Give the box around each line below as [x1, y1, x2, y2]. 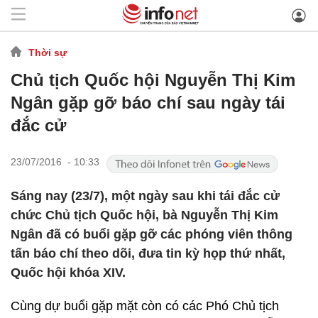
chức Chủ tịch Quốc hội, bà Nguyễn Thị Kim [11, 208, 278, 222]
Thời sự [28, 46, 67, 58]
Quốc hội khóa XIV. [11, 265, 126, 280]
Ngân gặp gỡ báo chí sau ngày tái [11, 93, 285, 112]
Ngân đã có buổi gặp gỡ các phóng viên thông [11, 227, 292, 241]
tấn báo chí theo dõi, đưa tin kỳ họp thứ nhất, [11, 246, 285, 261]
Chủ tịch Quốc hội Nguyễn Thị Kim [11, 70, 295, 89]
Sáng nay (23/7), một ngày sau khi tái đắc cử [11, 189, 280, 203]
